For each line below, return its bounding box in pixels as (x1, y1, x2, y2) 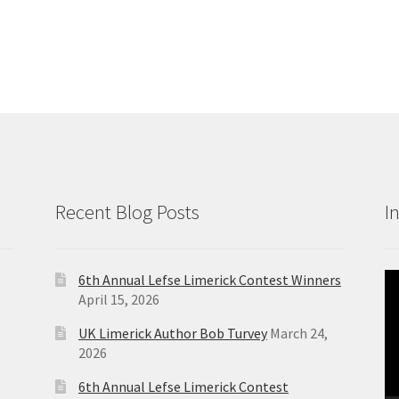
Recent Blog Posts (55, 199, 200, 225)
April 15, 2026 (77, 289, 159, 308)
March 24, (269, 323, 328, 342)
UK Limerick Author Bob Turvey (77, 323, 267, 342)
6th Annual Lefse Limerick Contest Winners (77, 270, 341, 289)
